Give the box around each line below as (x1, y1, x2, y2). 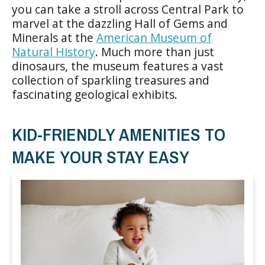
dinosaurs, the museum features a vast (12, 57, 224, 74)
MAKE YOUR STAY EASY (12, 144, 189, 169)
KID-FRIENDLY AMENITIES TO (12, 122, 225, 146)
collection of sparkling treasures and (12, 72, 209, 88)
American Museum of (96, 29, 212, 46)
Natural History (12, 43, 95, 60)
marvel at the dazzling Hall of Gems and (12, 15, 228, 31)
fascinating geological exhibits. (12, 86, 177, 102)
